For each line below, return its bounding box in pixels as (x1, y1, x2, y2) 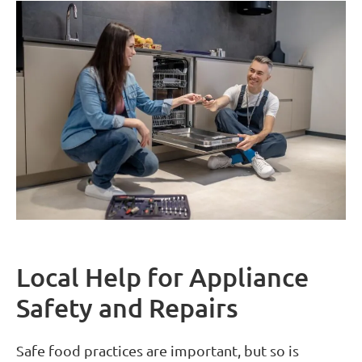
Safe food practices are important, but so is (16, 342, 299, 360)
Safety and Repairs (16, 292, 238, 324)
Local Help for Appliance (16, 261, 309, 293)
